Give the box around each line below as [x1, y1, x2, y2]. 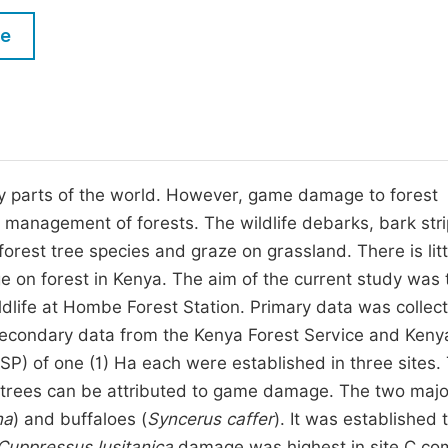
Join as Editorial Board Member [2, 103, 242, 122]
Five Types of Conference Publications [2, 21, 294, 40]
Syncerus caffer [147, 409, 274, 429]
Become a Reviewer [2, 140, 152, 159]
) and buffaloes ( [13, 409, 147, 429]
